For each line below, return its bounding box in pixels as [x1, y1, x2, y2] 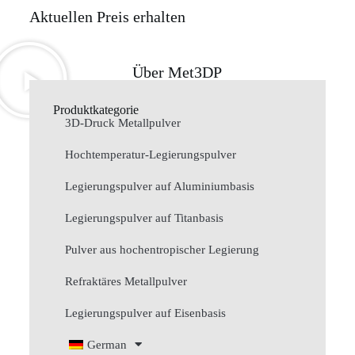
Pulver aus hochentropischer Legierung [64, 242, 259, 256]
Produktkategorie [52, 102, 139, 116]
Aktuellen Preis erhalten [29, 7, 185, 25]
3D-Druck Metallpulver [64, 116, 181, 129]
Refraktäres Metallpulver [64, 274, 187, 288]
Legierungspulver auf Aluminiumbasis [64, 179, 254, 193]
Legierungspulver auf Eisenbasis [64, 306, 226, 319]
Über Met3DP [132, 63, 223, 81]
